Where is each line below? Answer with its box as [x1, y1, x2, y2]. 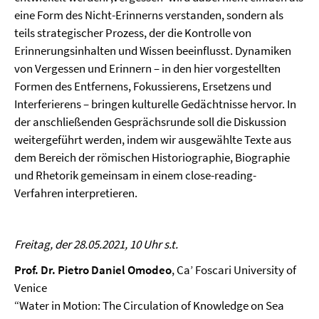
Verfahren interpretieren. [14, 184, 137, 201]
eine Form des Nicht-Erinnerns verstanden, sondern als [14, 6, 283, 23]
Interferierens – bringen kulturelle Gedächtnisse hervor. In [14, 95, 296, 112]
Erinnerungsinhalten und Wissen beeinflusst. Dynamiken [14, 42, 291, 58]
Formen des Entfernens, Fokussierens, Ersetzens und [14, 78, 271, 94]
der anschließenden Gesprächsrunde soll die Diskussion [14, 113, 286, 130]
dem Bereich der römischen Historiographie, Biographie [14, 149, 290, 165]
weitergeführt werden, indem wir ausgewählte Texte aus [14, 131, 291, 147]
